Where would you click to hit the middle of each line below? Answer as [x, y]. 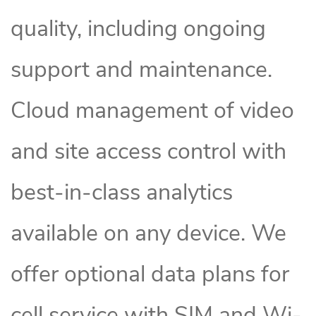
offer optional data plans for [150, 274]
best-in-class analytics [122, 192]
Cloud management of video [152, 110]
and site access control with [148, 151]
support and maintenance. [141, 69]
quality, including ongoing [138, 29]
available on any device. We [148, 233]
